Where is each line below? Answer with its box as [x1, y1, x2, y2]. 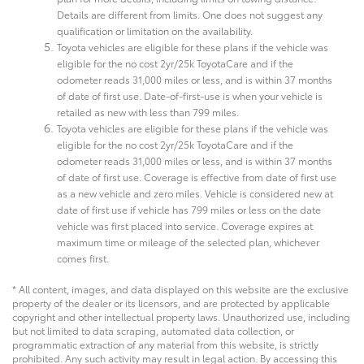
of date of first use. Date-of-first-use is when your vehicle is [57, 88, 323, 102]
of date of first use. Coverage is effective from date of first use [57, 169, 336, 184]
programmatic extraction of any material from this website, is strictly [12, 336, 318, 351]
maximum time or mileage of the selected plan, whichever [57, 234, 319, 249]
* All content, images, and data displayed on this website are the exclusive [12, 281, 349, 296]
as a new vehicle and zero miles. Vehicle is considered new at [57, 185, 333, 200]
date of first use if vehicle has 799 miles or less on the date [57, 201, 321, 216]
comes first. [57, 250, 109, 265]
